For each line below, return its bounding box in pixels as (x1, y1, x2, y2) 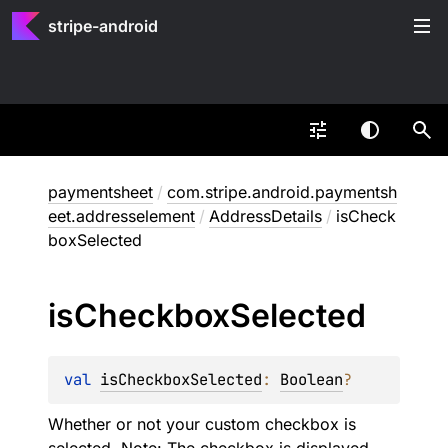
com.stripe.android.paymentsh (167, 182, 397, 202)
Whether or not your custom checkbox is (48, 414, 356, 434)
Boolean (280, 369, 343, 390)
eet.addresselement (48, 206, 195, 226)
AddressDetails (209, 206, 322, 226)
